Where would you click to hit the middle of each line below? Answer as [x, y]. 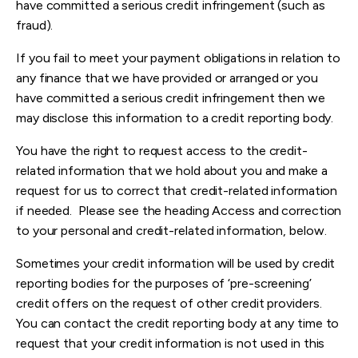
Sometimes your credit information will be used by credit [176, 264]
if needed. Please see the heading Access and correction [179, 211]
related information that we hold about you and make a [172, 171]
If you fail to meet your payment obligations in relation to [179, 58]
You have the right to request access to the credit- [162, 151]
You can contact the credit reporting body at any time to [178, 324]
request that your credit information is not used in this [171, 344]
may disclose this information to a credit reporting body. [175, 118]
